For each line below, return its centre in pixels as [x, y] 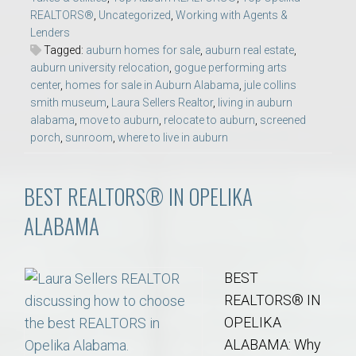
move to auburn [119, 120]
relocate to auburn [209, 120]
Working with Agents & [232, 15]
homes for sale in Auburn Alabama [152, 85]
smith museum [68, 102]
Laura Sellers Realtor [162, 102]
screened [283, 120]
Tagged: [64, 50]
